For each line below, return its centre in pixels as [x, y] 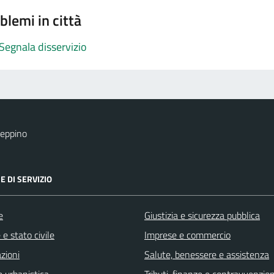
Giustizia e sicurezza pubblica [202, 216]
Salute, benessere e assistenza [207, 255]
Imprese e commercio [187, 235]
